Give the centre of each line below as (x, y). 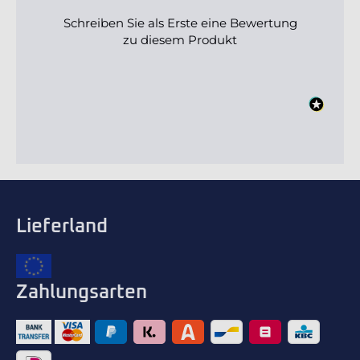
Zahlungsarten (82, 293)
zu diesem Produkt (180, 40)
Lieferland (62, 227)
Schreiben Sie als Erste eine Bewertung (180, 23)
